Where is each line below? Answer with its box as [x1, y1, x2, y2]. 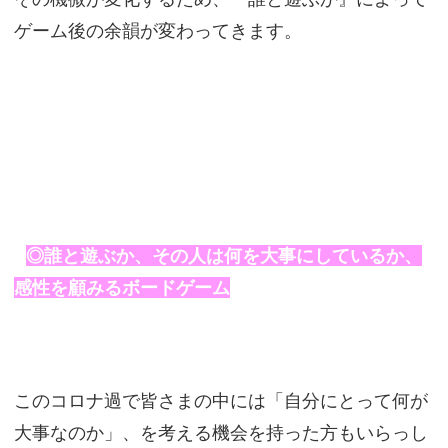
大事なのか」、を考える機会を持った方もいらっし [13, 422, 428, 444]
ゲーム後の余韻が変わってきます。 [13, 20, 302, 42]
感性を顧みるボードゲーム [13, 277, 230, 299]
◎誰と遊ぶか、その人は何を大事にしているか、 [25, 245, 422, 267]
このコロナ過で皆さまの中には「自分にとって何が [13, 390, 428, 412]
